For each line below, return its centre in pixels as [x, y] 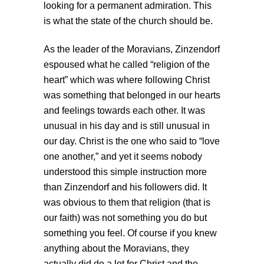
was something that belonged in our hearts [132, 95]
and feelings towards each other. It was [124, 111]
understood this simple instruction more [125, 172]
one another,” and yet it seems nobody [123, 157]
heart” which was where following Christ [127, 80]
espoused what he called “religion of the [127, 65]
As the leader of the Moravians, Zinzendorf [132, 49]
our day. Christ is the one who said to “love [132, 141]
